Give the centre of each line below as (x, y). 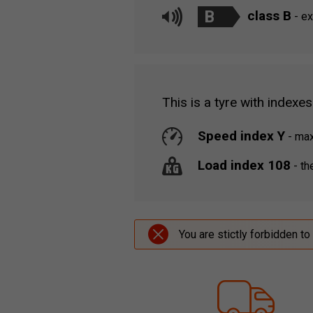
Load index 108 (244, 165)
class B (269, 16)
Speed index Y (241, 136)
